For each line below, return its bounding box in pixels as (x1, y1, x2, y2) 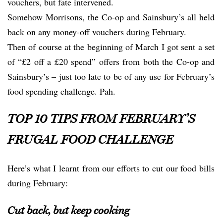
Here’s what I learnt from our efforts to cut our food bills (7, 162, 215, 174)
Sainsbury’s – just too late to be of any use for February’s (7, 70, 215, 82)
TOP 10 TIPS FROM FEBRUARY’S (7, 111, 195, 126)
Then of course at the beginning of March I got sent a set (7, 40, 215, 53)
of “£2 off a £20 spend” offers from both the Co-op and (7, 55, 215, 67)
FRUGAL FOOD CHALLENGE (7, 132, 173, 147)
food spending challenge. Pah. (7, 85, 115, 97)
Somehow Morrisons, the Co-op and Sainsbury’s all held (7, 10, 215, 23)
